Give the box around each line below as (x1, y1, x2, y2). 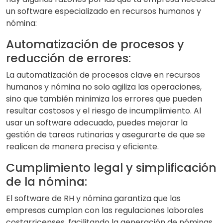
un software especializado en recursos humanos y (6, 5, 201, 17)
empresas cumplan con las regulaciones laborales (6, 205, 204, 217)
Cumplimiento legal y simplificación (6, 159, 217, 176)
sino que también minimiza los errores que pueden (6, 93, 202, 105)
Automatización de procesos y (6, 36, 184, 53)
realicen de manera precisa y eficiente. (6, 141, 159, 153)
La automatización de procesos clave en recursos (6, 69, 200, 81)
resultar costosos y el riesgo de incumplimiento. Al (6, 105, 201, 117)
